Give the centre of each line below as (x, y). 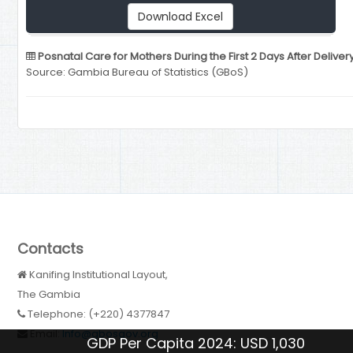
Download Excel (181, 17)
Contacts (51, 248)
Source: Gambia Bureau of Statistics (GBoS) (137, 72)
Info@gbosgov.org (111, 333)
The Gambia (49, 294)
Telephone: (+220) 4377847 (98, 314)
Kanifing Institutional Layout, (98, 274)
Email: (45, 333)
